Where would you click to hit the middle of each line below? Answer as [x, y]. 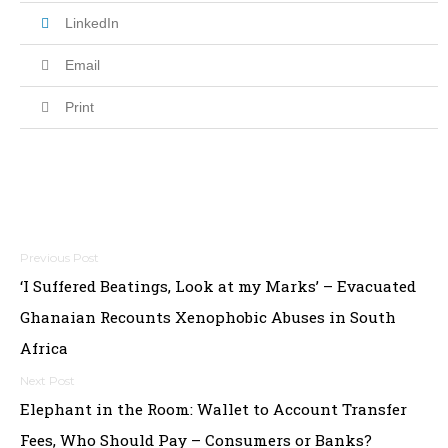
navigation [97, 305]
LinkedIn [92, 23]
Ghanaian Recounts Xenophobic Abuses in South [208, 317]
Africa [44, 348]
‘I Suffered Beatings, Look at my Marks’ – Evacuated [218, 286]
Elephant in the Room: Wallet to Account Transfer [213, 409]
